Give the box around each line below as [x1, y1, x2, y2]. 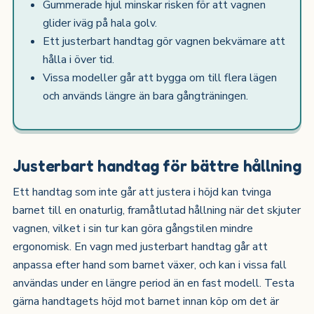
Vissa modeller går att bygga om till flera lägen [43, 70, 278, 86]
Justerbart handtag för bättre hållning [12, 155, 301, 175]
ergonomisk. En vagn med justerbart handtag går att [12, 238, 268, 254]
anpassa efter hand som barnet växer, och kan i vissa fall [12, 257, 287, 273]
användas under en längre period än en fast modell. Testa [12, 275, 294, 291]
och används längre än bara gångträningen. [43, 88, 249, 104]
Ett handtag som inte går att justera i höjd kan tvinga [12, 184, 271, 200]
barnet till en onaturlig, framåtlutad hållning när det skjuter [12, 202, 301, 218]
